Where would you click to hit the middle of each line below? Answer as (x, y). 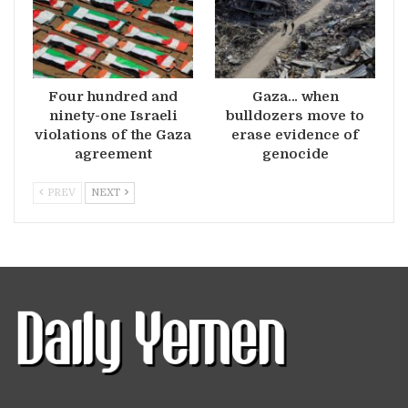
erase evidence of (295, 135)
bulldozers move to (295, 116)
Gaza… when (295, 97)
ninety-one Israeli (113, 116)
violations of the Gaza (113, 135)
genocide (295, 154)
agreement (113, 154)
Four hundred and (113, 97)
